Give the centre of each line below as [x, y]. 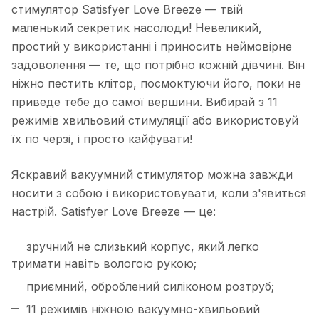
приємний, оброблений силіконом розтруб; [150, 287]
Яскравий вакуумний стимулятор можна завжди [152, 175]
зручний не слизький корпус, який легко [143, 247]
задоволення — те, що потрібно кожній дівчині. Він [158, 65]
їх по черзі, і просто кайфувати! [102, 139]
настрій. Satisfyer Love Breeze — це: [114, 212]
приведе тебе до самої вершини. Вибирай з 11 [145, 102]
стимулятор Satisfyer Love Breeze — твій [127, 10]
